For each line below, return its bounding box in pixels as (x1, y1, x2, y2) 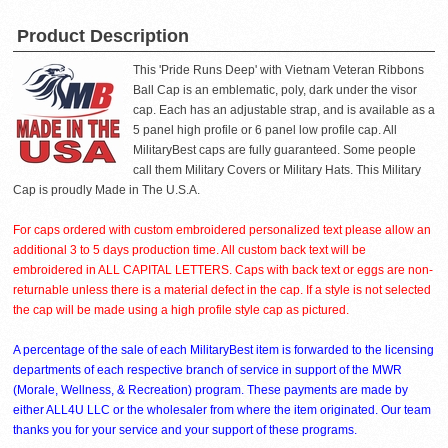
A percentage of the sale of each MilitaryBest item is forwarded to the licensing (13, 343, 434, 357)
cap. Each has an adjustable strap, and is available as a (133, 103, 435, 117)
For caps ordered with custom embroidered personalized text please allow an (13, 223, 431, 237)
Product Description (17, 26, 189, 46)
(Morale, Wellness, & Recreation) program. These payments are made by (13, 383, 408, 397)
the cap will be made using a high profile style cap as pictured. (13, 303, 349, 317)
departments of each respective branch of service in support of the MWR (13, 363, 402, 377)
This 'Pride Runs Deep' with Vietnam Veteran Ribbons (133, 63, 424, 77)
